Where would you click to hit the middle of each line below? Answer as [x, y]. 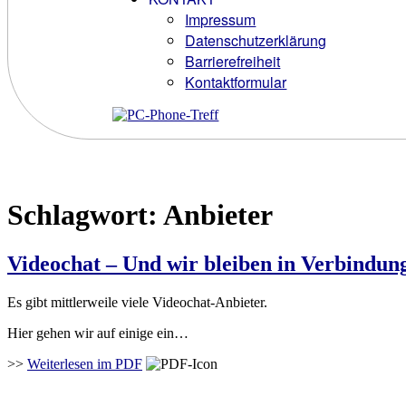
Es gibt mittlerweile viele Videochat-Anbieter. [137, 302]
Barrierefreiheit [233, 62]
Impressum [221, 20]
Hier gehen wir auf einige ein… [98, 333]
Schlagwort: [85, 215]
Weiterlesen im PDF [85, 363]
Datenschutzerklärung [256, 41]
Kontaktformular [236, 82]
